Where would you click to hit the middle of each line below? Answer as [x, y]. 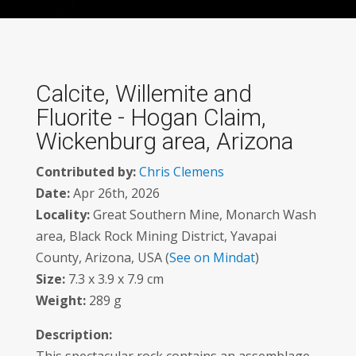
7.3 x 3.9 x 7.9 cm [114, 279]
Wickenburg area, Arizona [164, 141]
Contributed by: [85, 172]
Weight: [60, 300]
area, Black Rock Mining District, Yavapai [156, 236]
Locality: [62, 215]
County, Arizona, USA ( [102, 257]
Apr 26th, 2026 [114, 193]
